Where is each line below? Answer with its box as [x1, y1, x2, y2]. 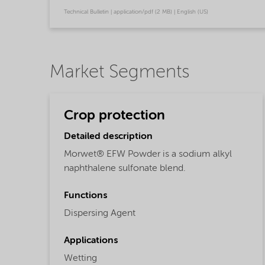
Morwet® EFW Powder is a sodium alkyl [64, 150, 232, 160]
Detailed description [64, 132, 153, 142]
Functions [64, 191, 107, 201]
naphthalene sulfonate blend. [64, 164, 186, 174]
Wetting [64, 254, 97, 264]
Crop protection [64, 108, 165, 122]
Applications [64, 236, 118, 246]
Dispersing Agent [64, 209, 135, 219]
